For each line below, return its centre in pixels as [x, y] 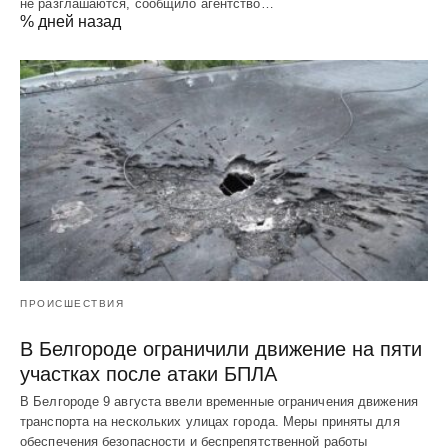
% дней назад [70, 21]
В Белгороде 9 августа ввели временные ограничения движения [219, 402]
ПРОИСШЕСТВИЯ [72, 304]
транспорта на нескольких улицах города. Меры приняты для [210, 422]
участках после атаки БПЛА [148, 374]
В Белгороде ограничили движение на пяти [221, 349]
